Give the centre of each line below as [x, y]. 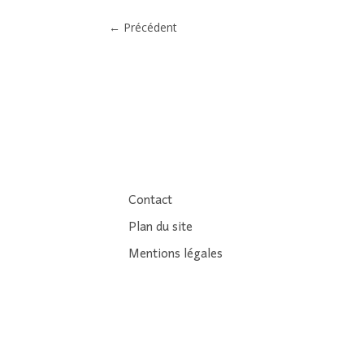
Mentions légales [176, 254]
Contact [151, 200]
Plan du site [161, 227]
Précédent [151, 28]
